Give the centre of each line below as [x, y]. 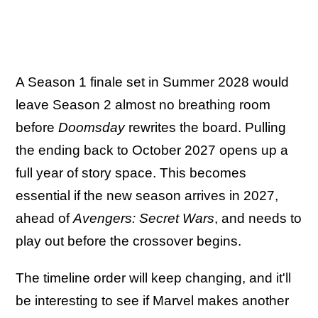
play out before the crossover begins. [128, 241]
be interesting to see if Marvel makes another [152, 300]
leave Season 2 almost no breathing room [143, 104]
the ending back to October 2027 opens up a [152, 150]
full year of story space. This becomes [131, 172]
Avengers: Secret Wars [144, 218]
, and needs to [258, 218]
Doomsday [92, 127]
